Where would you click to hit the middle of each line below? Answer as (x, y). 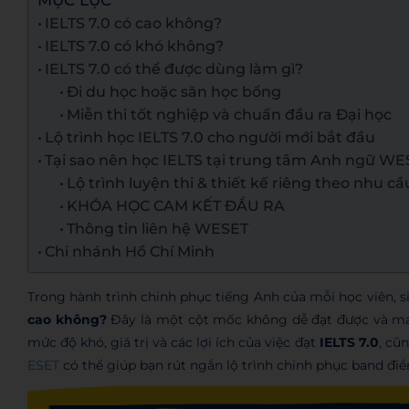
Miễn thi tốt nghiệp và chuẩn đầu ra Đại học (230, 115)
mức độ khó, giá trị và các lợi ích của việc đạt (173, 342)
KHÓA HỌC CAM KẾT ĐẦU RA (176, 206)
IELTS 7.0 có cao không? (134, 23)
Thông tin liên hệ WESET (158, 229)
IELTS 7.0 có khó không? (135, 46)
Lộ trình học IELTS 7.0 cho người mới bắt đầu (210, 137)
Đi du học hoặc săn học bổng (174, 92)
